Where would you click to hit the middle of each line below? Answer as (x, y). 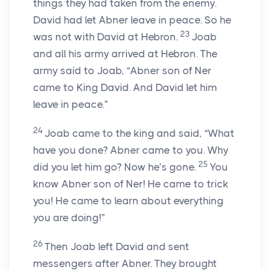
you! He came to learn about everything (128, 201)
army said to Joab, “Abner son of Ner (122, 71)
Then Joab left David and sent (117, 247)
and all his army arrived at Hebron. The (125, 54)
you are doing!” (69, 218)
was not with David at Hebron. (107, 37)
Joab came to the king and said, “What (140, 133)
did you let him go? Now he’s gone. (116, 167)
